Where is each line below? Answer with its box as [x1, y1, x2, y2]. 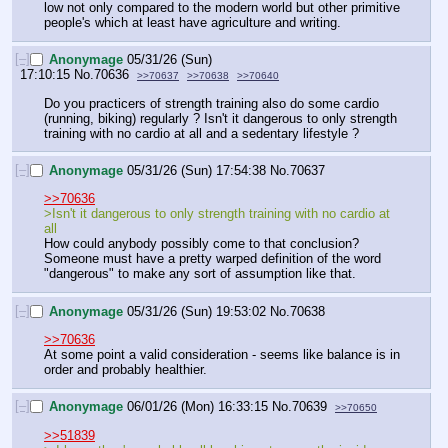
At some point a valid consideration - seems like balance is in [44, 347, 400, 362]
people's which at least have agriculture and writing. [44, 15, 341, 31]
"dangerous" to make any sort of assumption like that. [44, 266, 356, 282]
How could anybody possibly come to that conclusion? [44, 236, 359, 252]
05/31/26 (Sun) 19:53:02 [127, 303, 266, 319]
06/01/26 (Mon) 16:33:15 [127, 399, 268, 415]
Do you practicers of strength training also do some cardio [44, 95, 379, 111]
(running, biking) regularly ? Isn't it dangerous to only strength [44, 110, 397, 126]
